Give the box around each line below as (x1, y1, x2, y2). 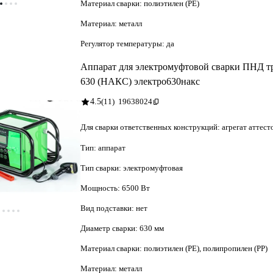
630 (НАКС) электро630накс (80, 76, 200, 87)
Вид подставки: (80, 203, 136, 213)
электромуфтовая (123, 163, 183, 172)
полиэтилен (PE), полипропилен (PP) (144, 243, 268, 253)
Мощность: (80, 183, 122, 193)
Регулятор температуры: (80, 38, 166, 48)
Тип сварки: (80, 163, 123, 172)
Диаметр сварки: (80, 223, 140, 233)
